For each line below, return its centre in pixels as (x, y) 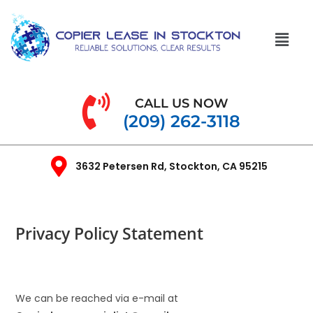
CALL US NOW (181, 103)
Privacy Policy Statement (110, 233)
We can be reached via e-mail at (97, 298)
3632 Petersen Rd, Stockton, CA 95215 (171, 166)
